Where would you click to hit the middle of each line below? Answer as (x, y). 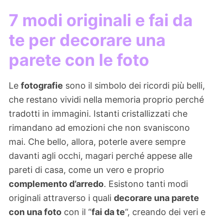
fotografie (42, 86)
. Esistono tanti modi (146, 184)
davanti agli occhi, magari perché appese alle (101, 156)
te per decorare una (87, 40)
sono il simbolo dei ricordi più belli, (134, 86)
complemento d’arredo (56, 184)
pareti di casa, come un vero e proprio (86, 170)
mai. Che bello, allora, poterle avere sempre (97, 142)
